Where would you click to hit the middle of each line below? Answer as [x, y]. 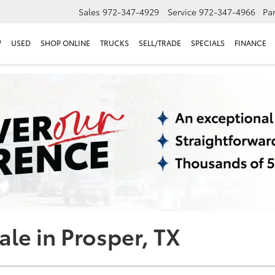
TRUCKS [114, 43]
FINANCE [250, 43]
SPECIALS [208, 43]
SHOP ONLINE [65, 43]
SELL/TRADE [160, 43]
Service [182, 12]
